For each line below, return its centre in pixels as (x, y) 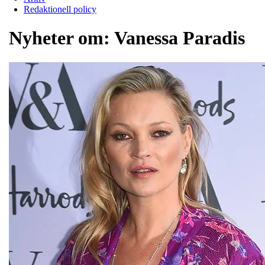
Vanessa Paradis (180, 38)
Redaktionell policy (60, 9)
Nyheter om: (62, 38)
